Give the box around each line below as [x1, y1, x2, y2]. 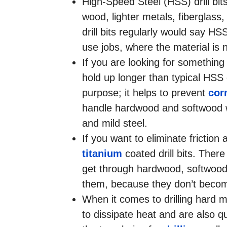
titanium [82, 147, 122, 159]
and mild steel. [82, 117, 147, 129]
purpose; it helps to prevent [82, 87, 208, 98]
